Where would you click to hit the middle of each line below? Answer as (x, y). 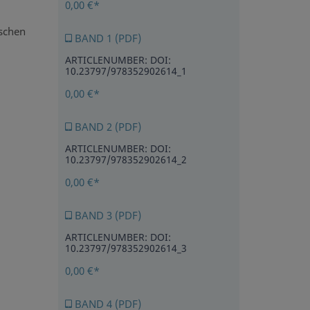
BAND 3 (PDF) (106, 216)
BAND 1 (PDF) (106, 38)
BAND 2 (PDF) (106, 127)
